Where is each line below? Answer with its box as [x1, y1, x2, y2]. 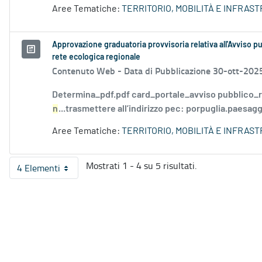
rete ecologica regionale [52, 53, 140, 62]
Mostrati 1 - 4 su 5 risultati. [86, 159, 196, 173]
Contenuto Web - [52, 64, 124, 78]
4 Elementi [17, 161, 60, 175]
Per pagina [43, 166, 88, 180]
